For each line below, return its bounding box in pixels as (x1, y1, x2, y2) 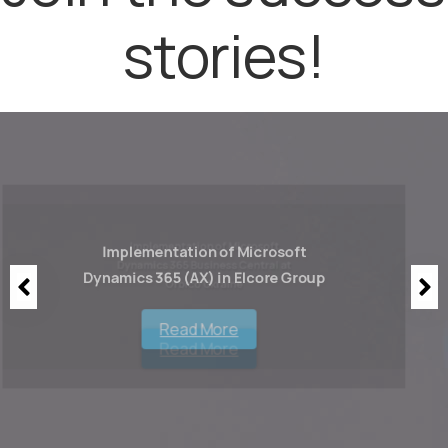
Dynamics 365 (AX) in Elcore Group (21, 268, 387, 299)
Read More (159, 318, 239, 341)
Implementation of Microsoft (50, 229, 359, 260)
